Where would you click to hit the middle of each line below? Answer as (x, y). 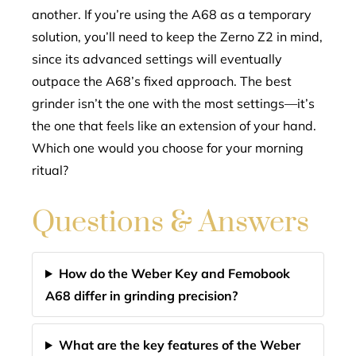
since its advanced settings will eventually (157, 59)
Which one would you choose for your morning (168, 148)
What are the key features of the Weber (179, 345)
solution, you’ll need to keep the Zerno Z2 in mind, (177, 37)
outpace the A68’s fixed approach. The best (162, 81)
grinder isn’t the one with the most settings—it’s (173, 103)
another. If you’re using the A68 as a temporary (172, 14)
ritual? (50, 170)
